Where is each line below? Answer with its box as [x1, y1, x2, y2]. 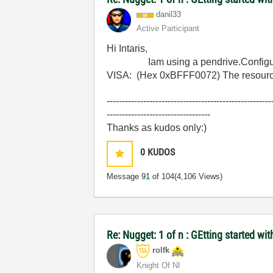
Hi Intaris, [107, 43, 148, 54]
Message [107, 172, 142, 181]
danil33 [156, 10, 182, 19]
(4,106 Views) [174, 172, 223, 181]
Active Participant [136, 24, 200, 33]
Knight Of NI [136, 261, 181, 270]
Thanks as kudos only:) [107, 122, 207, 133]
